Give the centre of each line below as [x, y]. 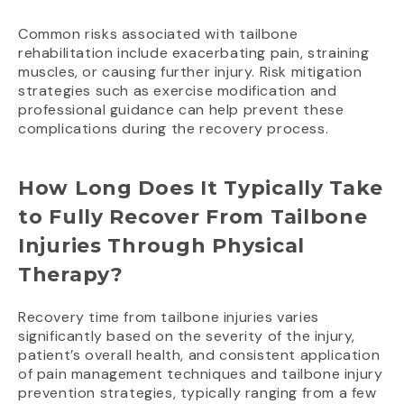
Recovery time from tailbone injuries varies [169, 317]
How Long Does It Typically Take [201, 188]
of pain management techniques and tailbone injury [201, 374]
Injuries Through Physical [161, 246]
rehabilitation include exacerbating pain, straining [194, 53]
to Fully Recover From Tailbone [193, 217]
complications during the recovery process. [174, 129]
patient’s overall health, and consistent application [199, 355]
